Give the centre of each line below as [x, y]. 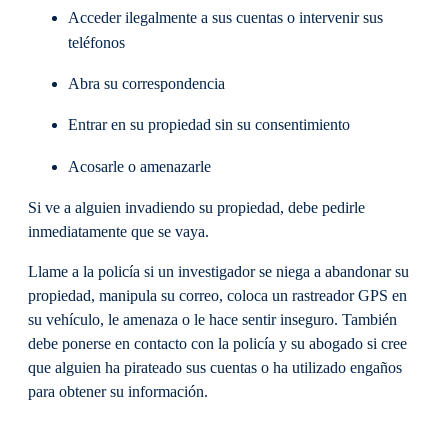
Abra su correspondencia [148, 84]
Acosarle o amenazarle [141, 166]
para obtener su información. [120, 392]
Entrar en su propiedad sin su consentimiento [211, 125]
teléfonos [98, 43]
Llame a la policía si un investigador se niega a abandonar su [218, 272]
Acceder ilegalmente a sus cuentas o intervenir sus [225, 18]
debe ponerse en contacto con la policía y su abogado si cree [217, 344]
